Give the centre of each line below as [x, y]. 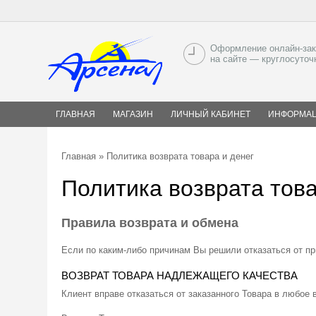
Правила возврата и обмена [150, 223]
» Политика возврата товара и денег [175, 156]
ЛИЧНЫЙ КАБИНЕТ [211, 114]
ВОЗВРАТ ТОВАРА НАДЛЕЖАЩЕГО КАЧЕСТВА [180, 275]
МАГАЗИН [133, 114]
